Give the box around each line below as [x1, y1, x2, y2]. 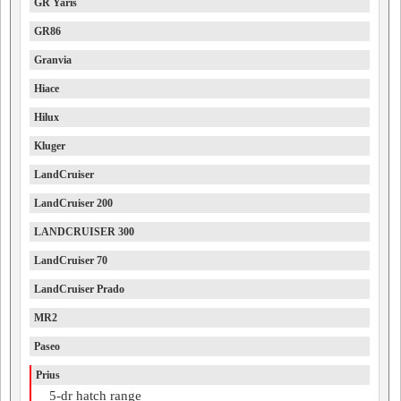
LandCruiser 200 [34, 197, 113, 209]
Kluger [34, 140, 65, 152]
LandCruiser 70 [34, 254, 107, 267]
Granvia [34, 54, 72, 66]
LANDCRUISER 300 [34, 226, 134, 238]
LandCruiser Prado [34, 283, 124, 295]
